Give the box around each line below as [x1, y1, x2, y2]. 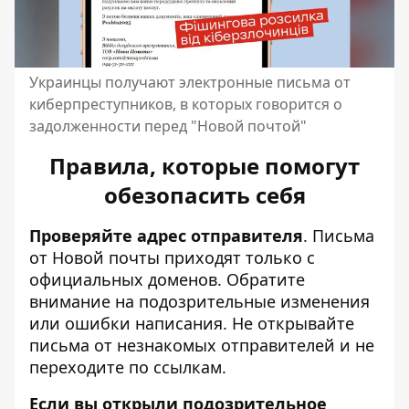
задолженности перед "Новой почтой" [29, 116, 307, 137]
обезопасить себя [103, 180, 306, 211]
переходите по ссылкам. [29, 356, 226, 379]
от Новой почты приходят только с [29, 246, 315, 269]
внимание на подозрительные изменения [29, 290, 370, 313]
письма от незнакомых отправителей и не [29, 334, 374, 357]
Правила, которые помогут [49, 151, 360, 182]
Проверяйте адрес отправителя [29, 225, 303, 247]
